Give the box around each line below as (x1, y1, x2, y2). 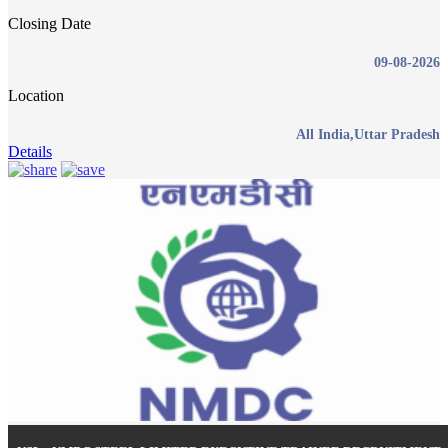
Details (8, 143, 52, 161)
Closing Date (8, 15, 91, 33)
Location (8, 87, 64, 105)
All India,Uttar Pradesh (296, 127, 440, 143)
